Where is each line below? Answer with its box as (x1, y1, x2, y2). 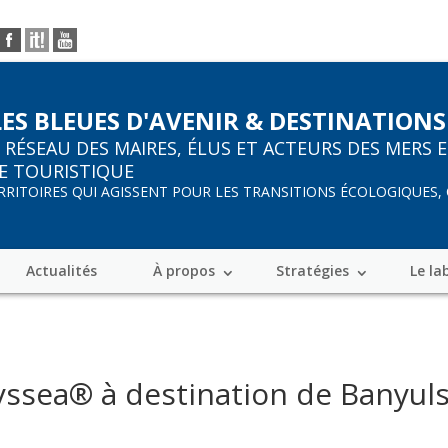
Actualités (25, 261, 97, 280)
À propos (152, 261, 215, 280)
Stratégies (275, 261, 349, 280)
